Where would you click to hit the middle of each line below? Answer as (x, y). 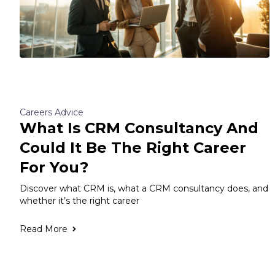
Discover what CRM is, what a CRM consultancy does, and (144, 189)
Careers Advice (52, 113)
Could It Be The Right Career (133, 148)
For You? (54, 168)
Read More (44, 229)
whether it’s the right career (79, 201)
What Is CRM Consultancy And (139, 128)
